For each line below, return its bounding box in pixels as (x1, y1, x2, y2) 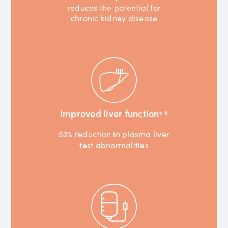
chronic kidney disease (70, 12, 158, 23)
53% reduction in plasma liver (58, 128, 170, 139)
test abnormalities (79, 138, 149, 150)
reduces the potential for (67, 1, 161, 13)
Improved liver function (60, 106, 159, 120)
